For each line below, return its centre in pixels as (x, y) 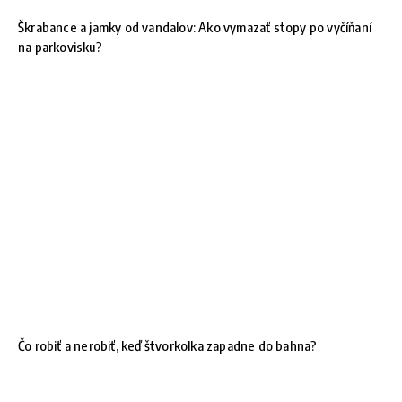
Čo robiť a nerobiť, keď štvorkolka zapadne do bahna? (168, 346)
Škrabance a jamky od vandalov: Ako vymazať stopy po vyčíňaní (195, 26)
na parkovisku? (60, 46)
